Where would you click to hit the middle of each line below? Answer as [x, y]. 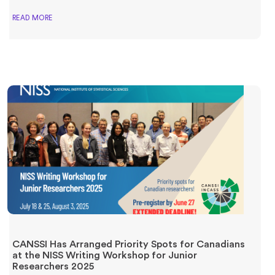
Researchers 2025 [53, 266]
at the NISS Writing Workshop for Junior [105, 255]
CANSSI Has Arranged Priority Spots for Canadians [129, 244]
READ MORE [33, 18]
